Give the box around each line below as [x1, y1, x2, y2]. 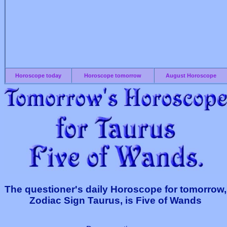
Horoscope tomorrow [84, 72, 141, 79]
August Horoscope [165, 72, 216, 79]
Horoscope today [15, 72, 61, 79]
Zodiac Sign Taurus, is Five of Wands [29, 195, 202, 206]
